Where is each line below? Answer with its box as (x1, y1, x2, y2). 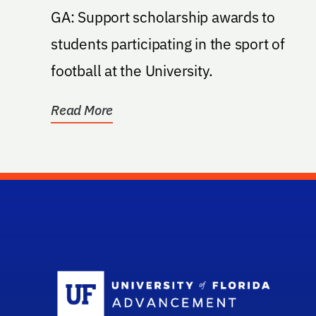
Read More (51, 102, 114, 119)
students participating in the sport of (51, 34, 286, 54)
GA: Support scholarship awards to (51, 7, 78, 28)
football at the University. (51, 61, 213, 81)
